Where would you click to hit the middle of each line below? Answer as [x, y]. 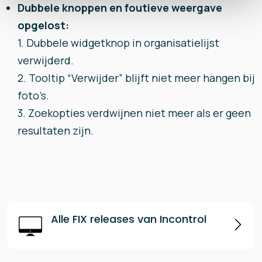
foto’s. [35, 95]
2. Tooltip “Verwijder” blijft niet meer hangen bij [136, 78]
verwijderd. [47, 60]
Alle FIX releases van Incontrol [129, 219]
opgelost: [43, 25]
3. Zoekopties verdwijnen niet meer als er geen [134, 113]
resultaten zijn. [56, 130]
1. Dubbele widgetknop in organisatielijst [118, 43]
